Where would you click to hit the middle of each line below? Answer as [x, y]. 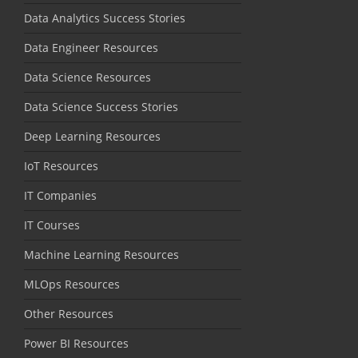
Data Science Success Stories [101, 107]
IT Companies [60, 196]
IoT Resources [61, 166]
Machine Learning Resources [101, 255]
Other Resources [69, 314]
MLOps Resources [72, 284]
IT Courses [52, 225]
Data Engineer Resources [91, 48]
